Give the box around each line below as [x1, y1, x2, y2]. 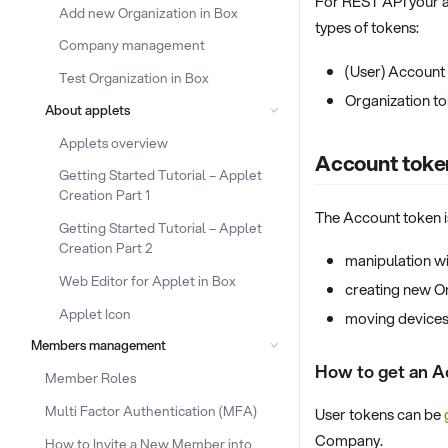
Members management [30, 336, 166, 355]
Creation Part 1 [59, 185, 151, 205]
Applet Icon [59, 303, 132, 323]
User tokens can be [315, 402, 444, 425]
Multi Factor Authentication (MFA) [45, 400, 257, 420]
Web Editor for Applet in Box [59, 270, 237, 290]
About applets [45, 100, 130, 119]
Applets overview [59, 132, 169, 152]
